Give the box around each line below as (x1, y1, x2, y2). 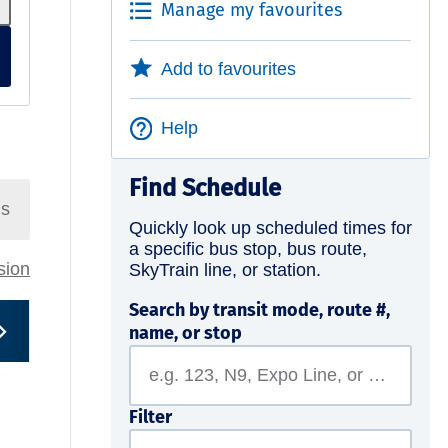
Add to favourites (161, 58, 297, 79)
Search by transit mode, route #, (128, 298, 390, 321)
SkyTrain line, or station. (128, 259, 321, 280)
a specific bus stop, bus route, (128, 238, 367, 259)
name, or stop (128, 321, 242, 344)
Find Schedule (128, 173, 281, 202)
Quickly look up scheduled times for (128, 217, 412, 238)
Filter (128, 405, 172, 428)
